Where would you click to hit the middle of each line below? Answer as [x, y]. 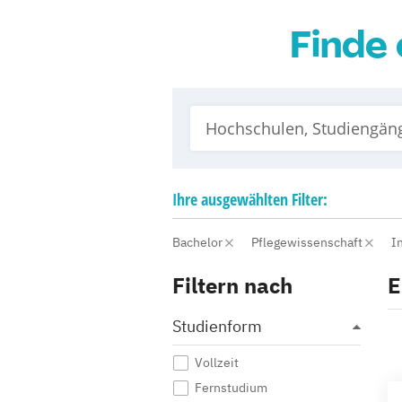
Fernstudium [231, 388]
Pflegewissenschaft [308, 242]
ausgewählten [245, 199]
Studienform [217, 326]
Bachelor [199, 242]
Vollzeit [217, 363]
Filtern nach [232, 285]
